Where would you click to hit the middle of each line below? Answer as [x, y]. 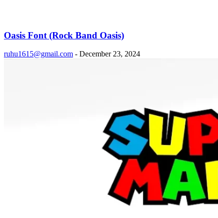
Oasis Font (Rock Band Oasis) [64, 35]
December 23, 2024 [110, 54]
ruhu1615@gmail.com [38, 54]
